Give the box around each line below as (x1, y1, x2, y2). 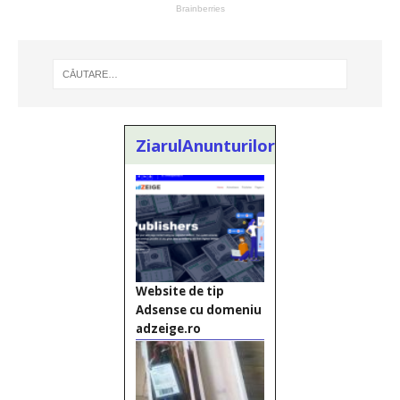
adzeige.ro (136, 321, 201, 337)
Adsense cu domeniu (136, 302, 262, 319)
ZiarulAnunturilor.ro (136, 134, 297, 157)
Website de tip (136, 283, 224, 300)
